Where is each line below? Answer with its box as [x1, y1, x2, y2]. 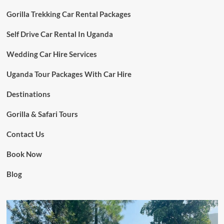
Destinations [6, 89, 50, 98]
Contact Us [6, 129, 44, 138]
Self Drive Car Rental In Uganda [6, 29, 113, 38]
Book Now [6, 149, 42, 158]
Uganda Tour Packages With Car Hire [6, 69, 131, 78]
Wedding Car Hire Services [6, 49, 97, 58]
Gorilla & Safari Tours [6, 109, 78, 118]
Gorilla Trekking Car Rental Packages [6, 9, 131, 18]
